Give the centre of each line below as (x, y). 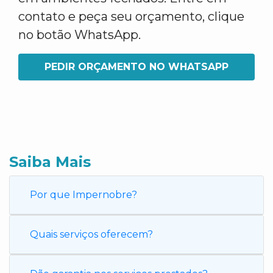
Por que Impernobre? (83, 195)
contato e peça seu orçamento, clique (131, 16)
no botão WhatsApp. (80, 35)
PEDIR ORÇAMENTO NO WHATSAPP (136, 67)
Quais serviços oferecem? (91, 234)
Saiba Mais (50, 162)
